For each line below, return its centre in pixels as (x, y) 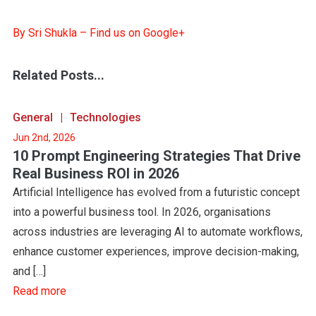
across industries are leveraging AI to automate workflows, (157, 232)
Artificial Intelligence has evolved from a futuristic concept (156, 192)
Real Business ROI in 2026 (96, 174)
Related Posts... (58, 75)
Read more (39, 291)
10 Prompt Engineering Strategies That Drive (156, 156)
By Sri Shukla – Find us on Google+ (98, 33)
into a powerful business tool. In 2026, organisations (141, 212)
